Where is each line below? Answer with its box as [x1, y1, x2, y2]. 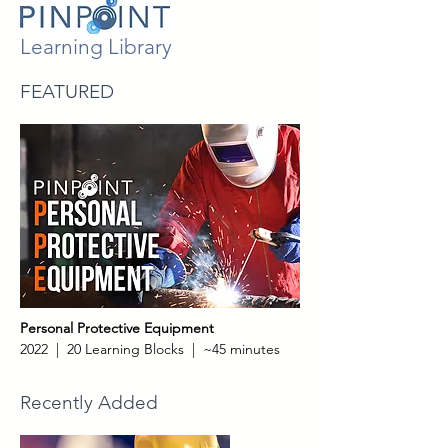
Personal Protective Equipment [20, 319, 214, 337]
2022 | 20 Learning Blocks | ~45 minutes [20, 340, 280, 358]
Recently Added [20, 391, 158, 414]
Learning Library [20, 34, 172, 59]
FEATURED [20, 80, 114, 103]
